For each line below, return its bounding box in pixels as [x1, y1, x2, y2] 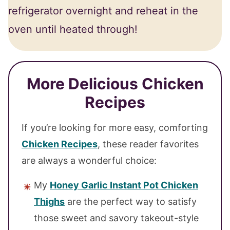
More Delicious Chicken [26, 74, 204, 93]
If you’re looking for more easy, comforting [22, 122, 208, 133]
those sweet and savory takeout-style [34, 212, 199, 223]
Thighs [34, 196, 65, 207]
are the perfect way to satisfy [65, 196, 197, 207]
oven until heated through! [8, 23, 138, 35]
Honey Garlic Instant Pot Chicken [50, 179, 198, 190]
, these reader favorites [98, 138, 199, 149]
